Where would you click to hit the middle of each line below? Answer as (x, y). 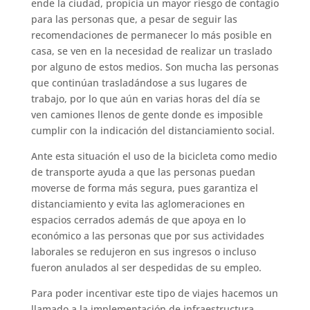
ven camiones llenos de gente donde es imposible (147, 114)
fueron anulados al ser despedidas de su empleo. (146, 267)
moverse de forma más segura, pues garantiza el (144, 188)
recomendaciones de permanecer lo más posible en (151, 35)
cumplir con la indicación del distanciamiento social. (153, 130)
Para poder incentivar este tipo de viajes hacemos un (154, 293)
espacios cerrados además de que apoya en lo (138, 219)
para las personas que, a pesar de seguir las (134, 19)
